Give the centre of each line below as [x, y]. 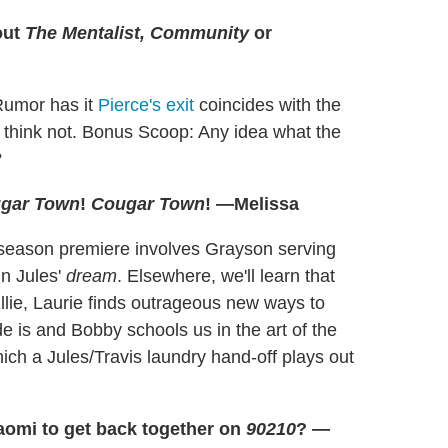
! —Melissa [252, 204]
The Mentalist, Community [137, 33]
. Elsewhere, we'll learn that [226, 276]
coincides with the [267, 105]
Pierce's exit [146, 105]
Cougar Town [148, 204]
